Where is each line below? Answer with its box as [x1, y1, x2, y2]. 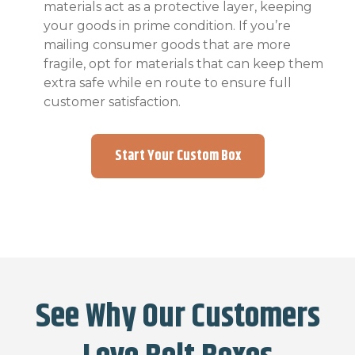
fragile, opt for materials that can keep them [44, 56, 323, 72]
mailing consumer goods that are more [44, 37, 291, 53]
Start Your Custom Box [114, 145, 241, 168]
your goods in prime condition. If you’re [44, 18, 291, 34]
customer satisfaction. [44, 94, 181, 110]
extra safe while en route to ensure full [44, 75, 292, 91]
